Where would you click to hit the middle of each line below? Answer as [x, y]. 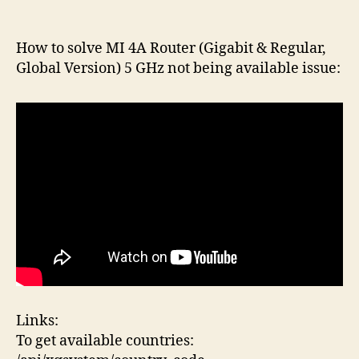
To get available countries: [105, 341]
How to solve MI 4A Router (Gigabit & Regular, [171, 48]
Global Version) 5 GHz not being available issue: [178, 69]
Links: [37, 321]
